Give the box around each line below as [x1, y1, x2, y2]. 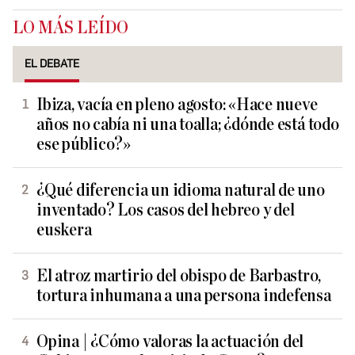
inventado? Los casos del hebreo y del [36, 200, 295, 219]
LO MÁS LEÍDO [13, 18, 128, 37]
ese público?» [36, 135, 132, 154]
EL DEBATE [25, 56, 79, 71]
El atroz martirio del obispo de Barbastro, [36, 266, 321, 285]
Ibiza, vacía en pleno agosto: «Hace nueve [36, 95, 318, 114]
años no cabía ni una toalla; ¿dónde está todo [36, 115, 339, 134]
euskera [36, 220, 92, 239]
